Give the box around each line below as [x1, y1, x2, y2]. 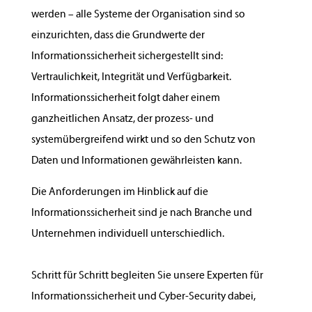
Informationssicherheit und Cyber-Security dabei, [31, 291, 256, 302]
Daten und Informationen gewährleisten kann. [31, 155, 242, 166]
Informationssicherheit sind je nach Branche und [31, 208, 252, 219]
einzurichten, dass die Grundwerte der [31, 30, 205, 41]
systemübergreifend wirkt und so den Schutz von [31, 134, 256, 146]
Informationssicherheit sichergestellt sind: [31, 51, 223, 62]
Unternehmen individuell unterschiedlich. [31, 228, 224, 240]
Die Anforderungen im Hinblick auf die [31, 187, 208, 198]
